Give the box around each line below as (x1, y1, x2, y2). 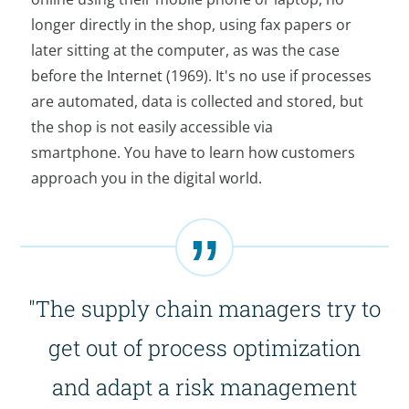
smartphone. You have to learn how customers (31, 142, 356, 163)
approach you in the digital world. (31, 168, 263, 189)
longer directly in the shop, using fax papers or (31, 15, 352, 36)
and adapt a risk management (52, 372, 357, 403)
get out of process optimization (48, 333, 361, 363)
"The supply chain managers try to (28, 294, 381, 324)
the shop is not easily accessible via (31, 117, 274, 138)
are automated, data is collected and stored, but (31, 91, 364, 112)
